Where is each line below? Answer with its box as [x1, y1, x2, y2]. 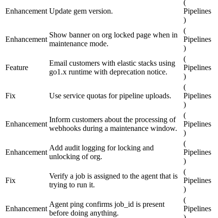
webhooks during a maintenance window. [49, 124, 177, 133]
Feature [5, 63, 28, 72]
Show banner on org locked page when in [49, 31, 178, 39]
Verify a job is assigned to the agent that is [49, 172, 178, 181]
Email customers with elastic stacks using [49, 59, 175, 68]
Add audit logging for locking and [49, 144, 154, 152]
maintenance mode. [49, 39, 109, 48]
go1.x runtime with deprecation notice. [49, 68, 167, 76]
